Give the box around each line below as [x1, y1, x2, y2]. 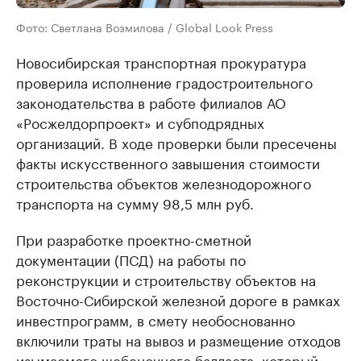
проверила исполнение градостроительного [16, 70, 313, 92]
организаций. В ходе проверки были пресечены [16, 131, 337, 152]
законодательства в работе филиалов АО [16, 90, 286, 112]
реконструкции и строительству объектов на [16, 268, 316, 289]
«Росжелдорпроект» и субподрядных [16, 110, 264, 132]
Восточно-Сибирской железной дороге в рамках [16, 288, 340, 309]
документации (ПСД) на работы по [16, 247, 246, 269]
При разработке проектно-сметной [16, 227, 251, 249]
